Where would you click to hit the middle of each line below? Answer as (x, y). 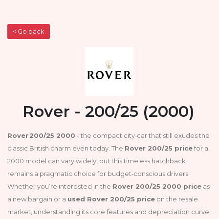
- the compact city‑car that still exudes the (142, 135)
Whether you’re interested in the (60, 186)
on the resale (176, 199)
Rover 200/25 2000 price (157, 186)
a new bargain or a (37, 199)
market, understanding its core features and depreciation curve (108, 211)
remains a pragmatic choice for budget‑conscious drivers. (99, 173)
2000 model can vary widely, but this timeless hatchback (97, 161)
